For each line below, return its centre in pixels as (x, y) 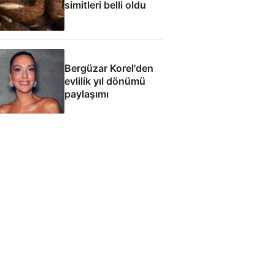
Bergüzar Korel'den (109, 68)
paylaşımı (86, 94)
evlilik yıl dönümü (105, 81)
